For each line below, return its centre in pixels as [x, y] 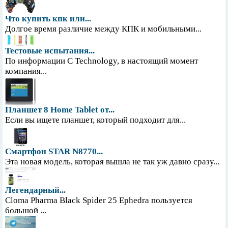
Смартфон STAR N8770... [54, 152]
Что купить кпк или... [48, 19]
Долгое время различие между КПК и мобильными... [103, 29]
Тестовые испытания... [50, 51]
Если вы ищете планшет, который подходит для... [95, 120]
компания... [26, 71]
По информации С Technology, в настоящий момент [102, 61]
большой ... [26, 211]
